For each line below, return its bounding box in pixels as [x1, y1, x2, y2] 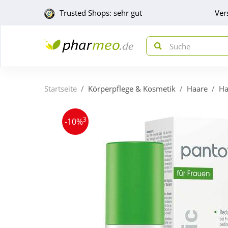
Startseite [44, 83, 77, 94]
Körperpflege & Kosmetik [88, 83, 176, 94]
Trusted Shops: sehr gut [60, 8, 142, 18]
